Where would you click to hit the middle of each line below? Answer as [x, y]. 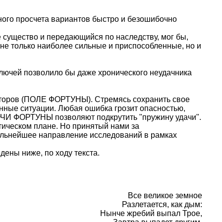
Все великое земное [165, 195]
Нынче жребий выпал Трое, [151, 213]
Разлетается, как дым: [162, 204]
